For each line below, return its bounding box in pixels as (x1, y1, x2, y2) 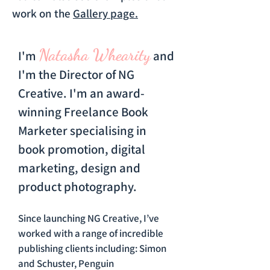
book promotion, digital (18, 141, 145, 157)
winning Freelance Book (18, 104, 148, 120)
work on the (12, 6, 73, 20)
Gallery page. (73, 6, 138, 20)
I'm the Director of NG (18, 66, 134, 83)
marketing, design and (18, 160, 140, 176)
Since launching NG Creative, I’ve (18, 212, 159, 225)
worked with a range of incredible (18, 227, 163, 240)
